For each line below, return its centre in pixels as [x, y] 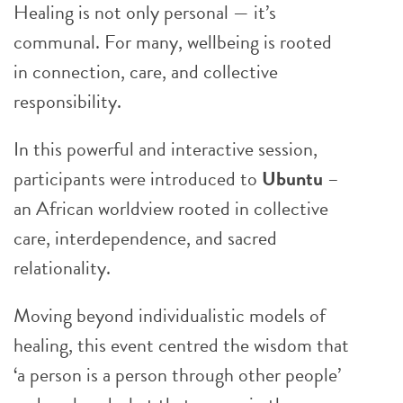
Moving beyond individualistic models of [170, 315]
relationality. [62, 268]
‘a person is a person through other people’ [177, 375]
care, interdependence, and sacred [145, 238]
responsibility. [67, 101]
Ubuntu [292, 179]
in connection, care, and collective [146, 72]
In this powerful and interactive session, [166, 149]
